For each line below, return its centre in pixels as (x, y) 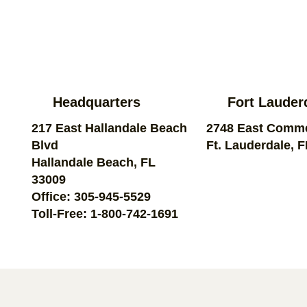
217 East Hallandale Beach (109, 128)
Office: (52, 196)
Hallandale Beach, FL (93, 162)
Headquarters (97, 102)
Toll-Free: (59, 213)
